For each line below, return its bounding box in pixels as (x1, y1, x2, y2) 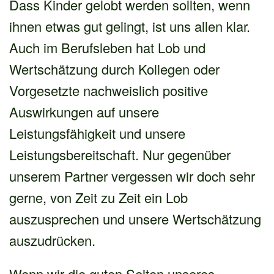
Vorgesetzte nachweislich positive (9, 80, 208, 100)
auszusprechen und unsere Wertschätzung (9, 209, 261, 228)
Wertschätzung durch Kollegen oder (9, 59, 220, 78)
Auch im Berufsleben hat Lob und (9, 37, 206, 57)
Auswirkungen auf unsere (9, 102, 159, 121)
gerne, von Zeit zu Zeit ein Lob (9, 187, 188, 207)
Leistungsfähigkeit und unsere (9, 123, 185, 143)
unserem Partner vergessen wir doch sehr (9, 166, 255, 185)
